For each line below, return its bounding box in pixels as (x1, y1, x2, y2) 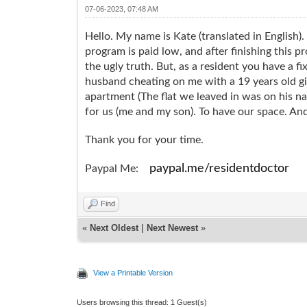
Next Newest (147, 222, 199, 233)
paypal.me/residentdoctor (149, 162, 290, 175)
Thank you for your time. (85, 134, 204, 145)
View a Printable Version (93, 268, 173, 277)
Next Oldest (90, 222, 139, 233)
